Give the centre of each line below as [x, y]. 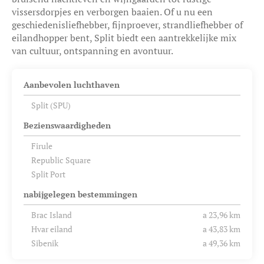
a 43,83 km [222, 229]
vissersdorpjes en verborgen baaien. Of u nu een [112, 11]
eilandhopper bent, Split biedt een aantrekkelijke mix [124, 37]
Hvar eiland [52, 229]
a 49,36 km [222, 243]
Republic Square [61, 160]
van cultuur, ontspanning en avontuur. [93, 50]
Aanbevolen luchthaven [72, 84]
